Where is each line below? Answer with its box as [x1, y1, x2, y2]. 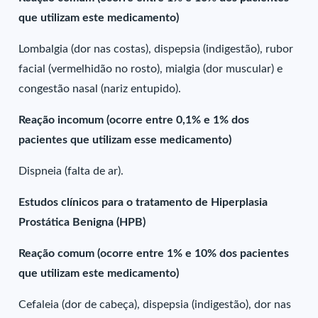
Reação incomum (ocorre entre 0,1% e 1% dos [18, 114, 250, 126]
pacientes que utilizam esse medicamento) [18, 134, 232, 146]
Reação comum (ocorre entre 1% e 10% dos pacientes [18, 248, 290, 259]
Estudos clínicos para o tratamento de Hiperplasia [18, 197, 268, 208]
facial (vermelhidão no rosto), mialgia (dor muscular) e [18, 63, 283, 75]
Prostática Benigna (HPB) [18, 216, 146, 228]
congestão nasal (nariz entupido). [18, 83, 182, 94]
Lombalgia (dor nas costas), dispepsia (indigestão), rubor [18, 43, 294, 55]
